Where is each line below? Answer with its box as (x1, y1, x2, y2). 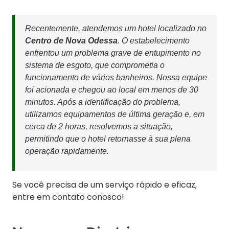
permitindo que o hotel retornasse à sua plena (25, 134, 191, 144)
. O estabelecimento (118, 36, 190, 45)
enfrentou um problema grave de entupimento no (25, 49, 201, 58)
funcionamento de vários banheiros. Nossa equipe (25, 73, 207, 82)
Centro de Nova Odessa (25, 36, 118, 45)
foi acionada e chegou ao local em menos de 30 (25, 85, 198, 95)
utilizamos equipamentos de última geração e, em (25, 110, 204, 119)
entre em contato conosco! (12, 191, 124, 203)
